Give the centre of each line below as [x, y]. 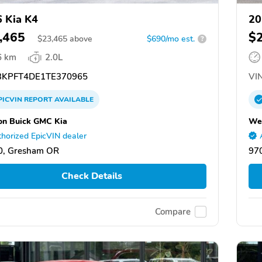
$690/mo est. [171, 39]
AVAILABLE [73, 99]
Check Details [92, 176]
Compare [173, 212]
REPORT [38, 99]
